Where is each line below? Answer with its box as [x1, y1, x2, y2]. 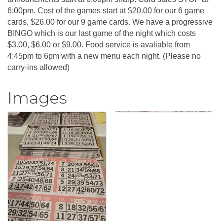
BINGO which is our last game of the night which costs [7, 29, 196, 37]
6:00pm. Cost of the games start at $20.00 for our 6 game [7, 6, 204, 15]
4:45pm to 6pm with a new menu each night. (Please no [7, 52, 201, 60]
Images [7, 88, 67, 108]
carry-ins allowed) [7, 63, 74, 72]
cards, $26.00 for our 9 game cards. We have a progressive [7, 18, 213, 26]
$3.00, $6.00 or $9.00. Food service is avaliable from [7, 40, 190, 49]
